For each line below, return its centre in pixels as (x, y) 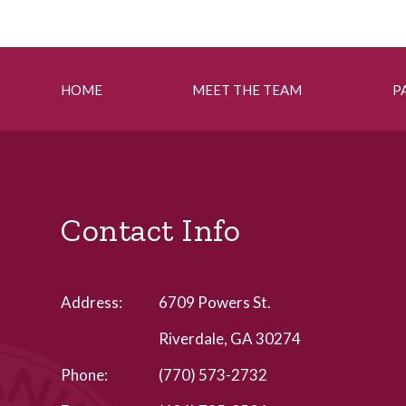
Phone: (85, 375)
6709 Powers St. (215, 302)
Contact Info (151, 230)
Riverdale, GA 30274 (230, 338)
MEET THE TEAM (247, 90)
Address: (92, 302)
